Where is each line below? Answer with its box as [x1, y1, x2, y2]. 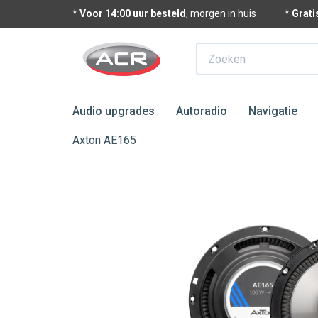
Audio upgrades [72, 104, 155, 118]
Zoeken [194, 43, 237, 56]
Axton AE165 [72, 133, 136, 147]
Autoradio [176, 104, 227, 118]
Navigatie [248, 104, 297, 118]
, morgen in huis [186, 8, 256, 19]
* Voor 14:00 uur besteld [72, 8, 186, 19]
